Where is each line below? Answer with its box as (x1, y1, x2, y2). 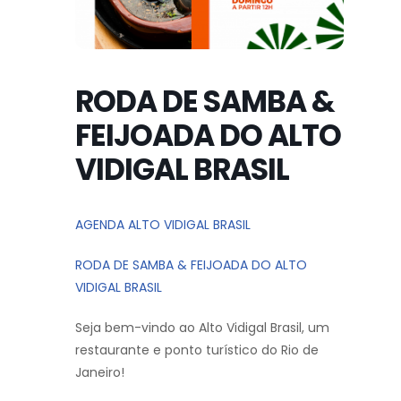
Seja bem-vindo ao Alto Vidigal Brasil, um (75, 318, 329, 337)
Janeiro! (75, 363, 124, 381)
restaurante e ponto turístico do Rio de (75, 340, 319, 359)
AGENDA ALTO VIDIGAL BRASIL (75, 215, 251, 234)
